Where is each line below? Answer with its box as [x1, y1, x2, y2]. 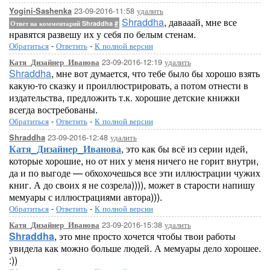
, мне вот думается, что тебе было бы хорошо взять [51, 66, 260, 80]
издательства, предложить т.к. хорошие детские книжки [9, 90, 240, 104]
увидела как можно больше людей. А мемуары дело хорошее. [9, 241, 261, 255]
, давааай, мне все [164, 15, 237, 29]
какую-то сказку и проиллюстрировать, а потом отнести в [9, 78, 248, 92]
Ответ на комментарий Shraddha [10, 19, 115, 28]
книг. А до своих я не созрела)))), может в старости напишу [9, 178, 255, 192]
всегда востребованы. [9, 102, 98, 116]
